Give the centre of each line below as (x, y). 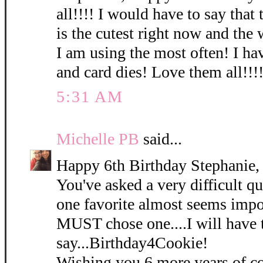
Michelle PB (98, 139)
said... (161, 139)
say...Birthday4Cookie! (132, 243)
